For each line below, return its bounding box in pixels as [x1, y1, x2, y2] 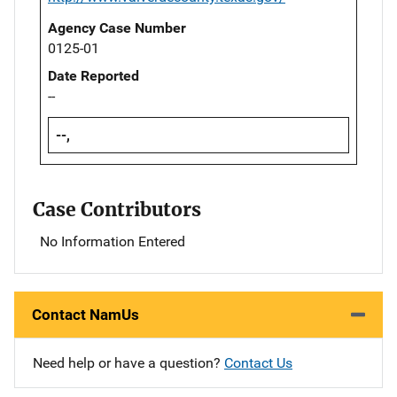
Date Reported [48, 66, 139, 84]
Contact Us [224, 354, 292, 372]
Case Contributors [33, 198, 201, 222]
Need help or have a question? [33, 354, 224, 372]
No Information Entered [40, 233, 185, 251]
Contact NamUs [32, 306, 139, 324]
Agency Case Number [48, 19, 186, 36]
